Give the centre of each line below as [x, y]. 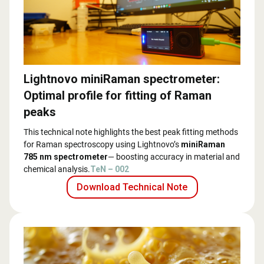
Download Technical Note [132, 187]
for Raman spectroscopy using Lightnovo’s [102, 145]
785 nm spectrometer [66, 157]
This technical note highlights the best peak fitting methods [131, 132]
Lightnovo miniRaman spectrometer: [122, 79]
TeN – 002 [110, 169]
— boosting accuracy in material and [174, 157]
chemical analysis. [57, 169]
